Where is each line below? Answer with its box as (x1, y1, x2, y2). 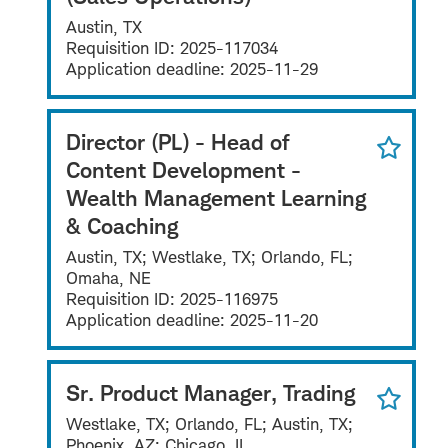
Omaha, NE (66, 267, 151, 288)
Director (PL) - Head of (66, 127, 289, 155)
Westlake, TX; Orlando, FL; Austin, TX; (66, 413, 353, 434)
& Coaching (66, 211, 178, 239)
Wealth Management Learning (66, 183, 366, 211)
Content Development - (66, 155, 301, 183)
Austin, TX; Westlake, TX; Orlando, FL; (66, 246, 353, 267)
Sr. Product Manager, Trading (66, 378, 355, 406)
